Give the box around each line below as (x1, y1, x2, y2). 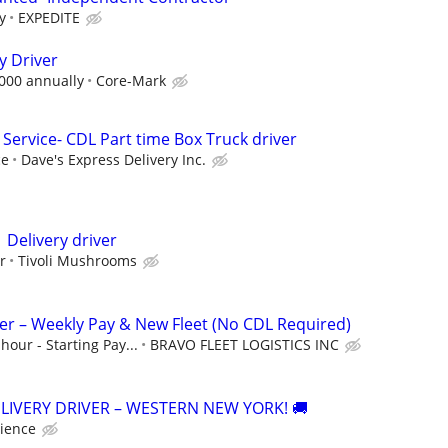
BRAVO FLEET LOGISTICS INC (150, 335, 339, 355)
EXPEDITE (18, 8, 80, 28)
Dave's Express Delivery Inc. (21, 149, 206, 169)
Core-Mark (96, 70, 166, 90)
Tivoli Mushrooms (18, 251, 137, 270)
